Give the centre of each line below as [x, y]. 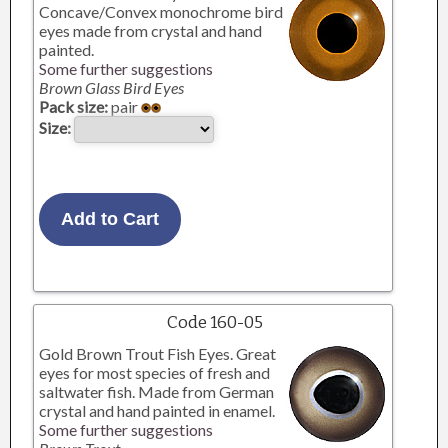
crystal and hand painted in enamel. [157, 410]
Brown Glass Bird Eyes [112, 87]
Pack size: [74, 106]
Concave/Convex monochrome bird [161, 11]
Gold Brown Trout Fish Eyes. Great [158, 353]
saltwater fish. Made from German [157, 391]
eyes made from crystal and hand [151, 30]
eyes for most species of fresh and [155, 372]
